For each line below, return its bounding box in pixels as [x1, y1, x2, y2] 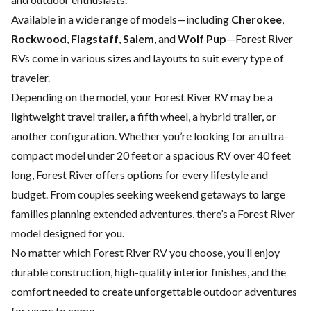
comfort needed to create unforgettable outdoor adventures [11, 285, 297, 298]
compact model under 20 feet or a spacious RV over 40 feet [11, 149, 291, 162]
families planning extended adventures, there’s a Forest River [11, 207, 295, 220]
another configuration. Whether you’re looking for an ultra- [11, 129, 288, 142]
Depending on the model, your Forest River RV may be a [11, 90, 273, 103]
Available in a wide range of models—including [11, 12, 231, 26]
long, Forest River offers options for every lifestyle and [11, 168, 268, 181]
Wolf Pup [178, 32, 226, 45]
